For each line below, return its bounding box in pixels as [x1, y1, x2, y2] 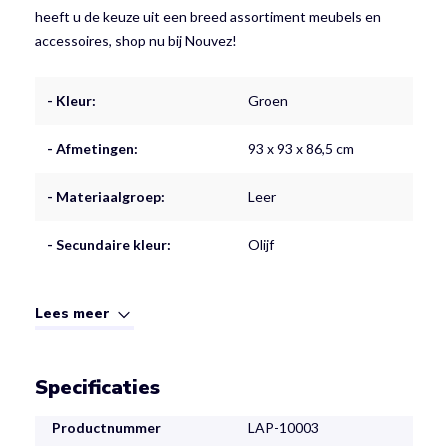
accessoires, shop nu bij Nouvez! [35, 31, 237, 49]
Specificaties [35, 374, 160, 402]
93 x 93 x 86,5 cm [248, 139, 354, 157]
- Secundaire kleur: [47, 235, 171, 253]
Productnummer [52, 419, 161, 437]
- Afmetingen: [47, 139, 138, 157]
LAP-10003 [247, 419, 319, 437]
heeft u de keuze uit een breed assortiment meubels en [35, 7, 381, 25]
